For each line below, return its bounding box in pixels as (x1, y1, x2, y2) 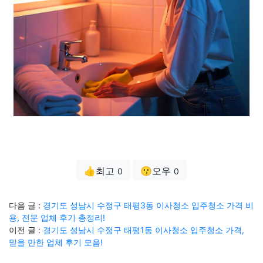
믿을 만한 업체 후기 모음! (9, 237, 103, 247)
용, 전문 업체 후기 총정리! (9, 212, 105, 222)
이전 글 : (9, 224, 43, 235)
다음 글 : (9, 200, 43, 210)
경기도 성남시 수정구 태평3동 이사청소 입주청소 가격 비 (43, 200, 254, 210)
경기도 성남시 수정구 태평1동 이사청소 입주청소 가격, (43, 224, 244, 235)
